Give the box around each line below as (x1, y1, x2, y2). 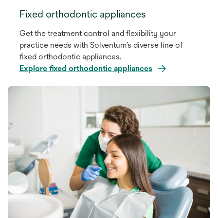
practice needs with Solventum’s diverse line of (19, 40, 182, 50)
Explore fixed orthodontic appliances (19, 64, 152, 73)
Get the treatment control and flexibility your (19, 29, 176, 38)
